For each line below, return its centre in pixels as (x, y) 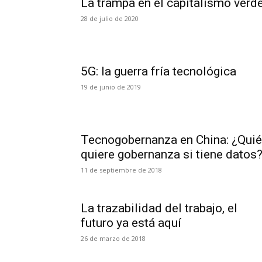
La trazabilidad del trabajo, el (159, 208)
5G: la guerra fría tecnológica (158, 71)
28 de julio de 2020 (110, 18)
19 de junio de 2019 (111, 87)
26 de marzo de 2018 (113, 238)
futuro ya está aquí (131, 223)
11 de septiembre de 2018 (121, 170)
